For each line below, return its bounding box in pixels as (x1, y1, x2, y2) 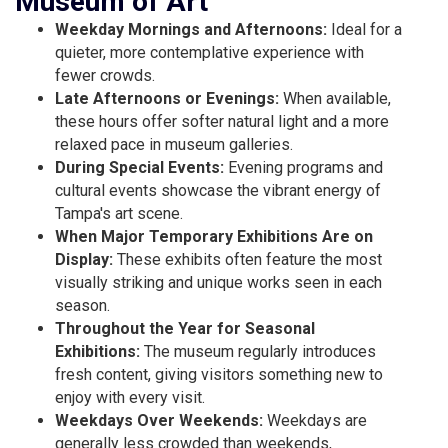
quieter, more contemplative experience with (55, 42, 364, 62)
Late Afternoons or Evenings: (55, 88, 283, 108)
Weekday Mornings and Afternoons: (55, 19, 331, 39)
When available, (283, 88, 391, 108)
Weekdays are (267, 410, 367, 430)
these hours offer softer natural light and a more (55, 111, 389, 131)
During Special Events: (55, 157, 228, 177)
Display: (55, 249, 117, 269)
